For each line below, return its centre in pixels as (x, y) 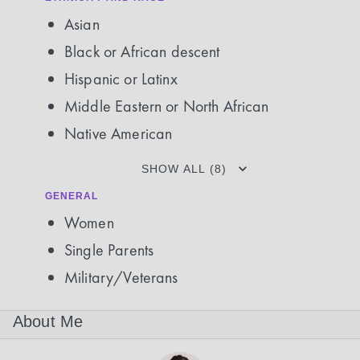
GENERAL (72, 196)
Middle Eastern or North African (167, 106)
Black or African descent (142, 51)
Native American (119, 133)
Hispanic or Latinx (121, 79)
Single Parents (109, 250)
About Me (48, 321)
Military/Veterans (121, 277)
